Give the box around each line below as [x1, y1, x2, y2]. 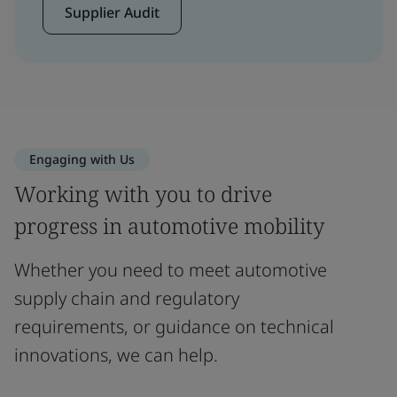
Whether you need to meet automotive [14, 258, 327, 282]
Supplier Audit [65, 3, 160, 22]
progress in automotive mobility [14, 211, 324, 240]
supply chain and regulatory [14, 286, 239, 310]
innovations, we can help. [14, 343, 218, 367]
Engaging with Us [29, 151, 135, 167]
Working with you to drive [14, 179, 272, 208]
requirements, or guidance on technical [14, 315, 334, 339]
